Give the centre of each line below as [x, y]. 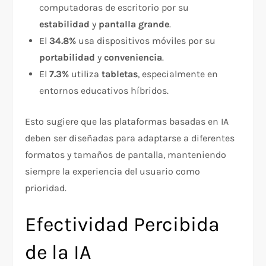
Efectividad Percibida [123, 225]
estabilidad [65, 24]
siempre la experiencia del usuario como [113, 172]
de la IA [58, 253]
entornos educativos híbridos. [104, 91]
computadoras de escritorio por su [114, 8]
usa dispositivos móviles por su [146, 41]
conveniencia [133, 58]
